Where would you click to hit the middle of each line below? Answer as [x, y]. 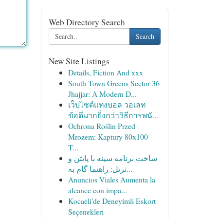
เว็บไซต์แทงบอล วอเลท [107, 104]
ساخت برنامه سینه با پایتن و [112, 158]
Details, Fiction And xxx [105, 72]
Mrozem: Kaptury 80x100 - [110, 136]
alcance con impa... [97, 190]
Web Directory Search [87, 22]
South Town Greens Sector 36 [114, 83]
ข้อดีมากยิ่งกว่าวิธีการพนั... [113, 115]
